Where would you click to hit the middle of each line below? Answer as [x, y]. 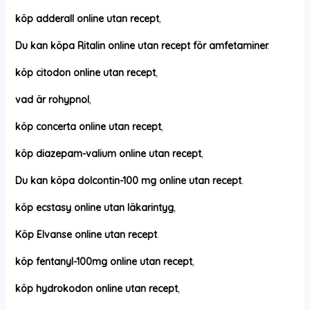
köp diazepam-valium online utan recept [108, 154]
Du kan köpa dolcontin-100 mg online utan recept [128, 181]
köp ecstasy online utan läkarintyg [94, 208]
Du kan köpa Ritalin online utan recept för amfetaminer [141, 46]
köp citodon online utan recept [85, 73]
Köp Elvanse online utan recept [86, 235]
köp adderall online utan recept [87, 19]
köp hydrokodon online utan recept [96, 289]
